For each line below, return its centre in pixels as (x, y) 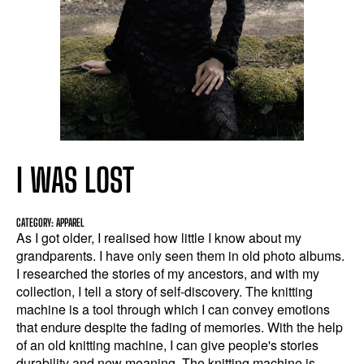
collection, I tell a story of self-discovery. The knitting (165, 291)
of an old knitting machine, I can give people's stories (167, 345)
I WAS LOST (75, 180)
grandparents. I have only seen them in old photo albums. (180, 256)
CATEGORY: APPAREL (50, 223)
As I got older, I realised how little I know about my (159, 238)
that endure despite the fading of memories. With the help (180, 327)
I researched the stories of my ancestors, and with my (168, 273)
